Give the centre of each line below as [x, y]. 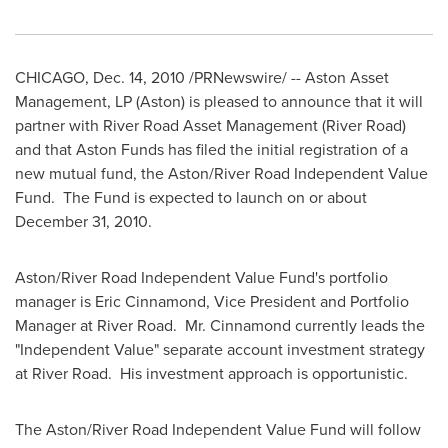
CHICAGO [50, 77]
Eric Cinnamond [150, 301]
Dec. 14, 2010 [139, 77]
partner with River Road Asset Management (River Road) [210, 125]
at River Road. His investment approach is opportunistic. [211, 373]
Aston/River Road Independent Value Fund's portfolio [201, 277]
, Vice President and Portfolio [307, 301]
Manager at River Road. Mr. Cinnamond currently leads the [220, 325]
